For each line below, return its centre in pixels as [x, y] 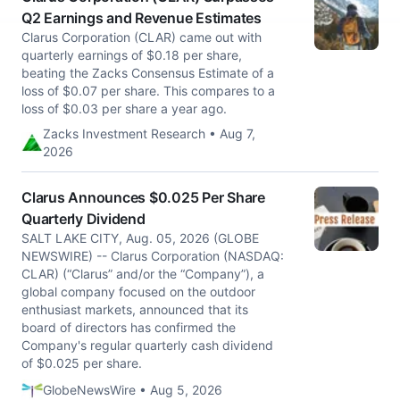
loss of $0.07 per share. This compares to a [148, 91]
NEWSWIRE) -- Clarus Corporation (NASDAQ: [153, 256]
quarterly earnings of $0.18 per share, [132, 55]
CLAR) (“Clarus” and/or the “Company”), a [143, 274]
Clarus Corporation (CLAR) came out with [142, 37]
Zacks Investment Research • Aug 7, [149, 133]
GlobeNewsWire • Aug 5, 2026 [133, 390]
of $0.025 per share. [82, 363]
